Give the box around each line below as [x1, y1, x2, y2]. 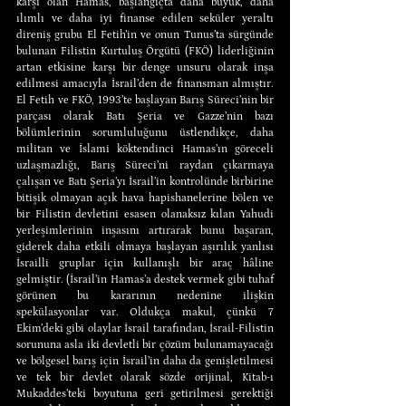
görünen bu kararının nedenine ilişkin [16, 289, 274, 302]
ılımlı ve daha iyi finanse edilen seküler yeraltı [16, 12, 274, 24]
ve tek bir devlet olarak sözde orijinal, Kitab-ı [16, 371, 274, 383]
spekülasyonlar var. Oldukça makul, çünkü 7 [16, 305, 274, 318]
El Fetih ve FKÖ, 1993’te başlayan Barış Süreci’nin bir [16, 93, 274, 106]
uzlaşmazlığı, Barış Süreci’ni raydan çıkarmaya [16, 159, 274, 171]
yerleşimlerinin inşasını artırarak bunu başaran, [16, 224, 274, 237]
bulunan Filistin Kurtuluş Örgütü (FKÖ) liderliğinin [16, 44, 274, 57]
